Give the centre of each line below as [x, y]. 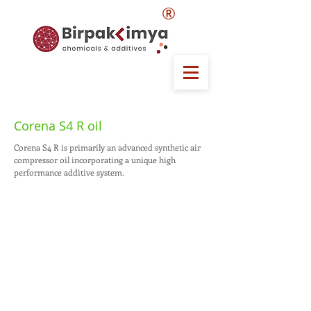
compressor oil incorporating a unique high [95, 160]
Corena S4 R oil [58, 126]
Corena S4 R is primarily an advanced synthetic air [107, 147]
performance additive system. [69, 172]
